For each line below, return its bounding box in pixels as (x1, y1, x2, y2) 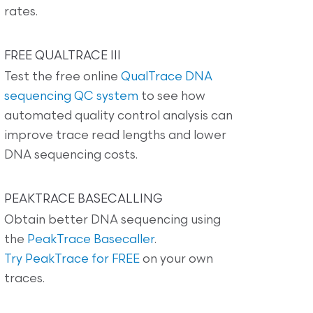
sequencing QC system (4, 90, 138, 103)
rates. (4, 6, 38, 18)
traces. (4, 272, 45, 285)
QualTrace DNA (121, 71, 212, 83)
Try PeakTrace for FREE (4, 253, 140, 265)
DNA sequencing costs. (4, 149, 138, 161)
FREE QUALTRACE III (4, 50, 121, 62)
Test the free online (4, 71, 121, 83)
